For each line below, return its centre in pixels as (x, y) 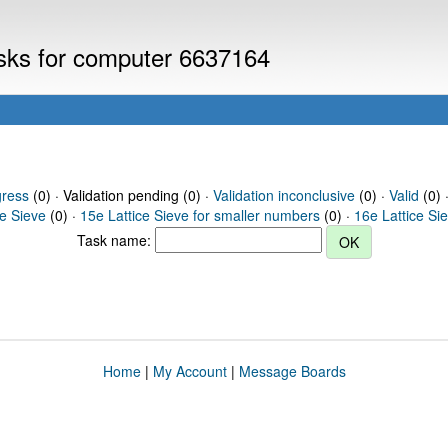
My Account (189, 371)
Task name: (115, 239)
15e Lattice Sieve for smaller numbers (200, 215)
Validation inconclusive (283, 195)
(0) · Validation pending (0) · (120, 195)
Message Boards (292, 371)
